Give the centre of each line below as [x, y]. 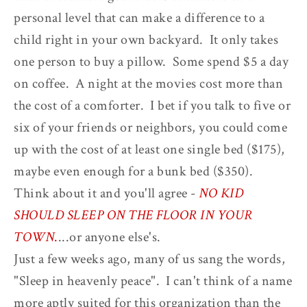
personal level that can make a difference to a [139, 17]
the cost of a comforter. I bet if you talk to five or [152, 105]
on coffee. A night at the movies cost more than [148, 83]
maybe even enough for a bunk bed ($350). [135, 171]
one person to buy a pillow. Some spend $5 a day [151, 61]
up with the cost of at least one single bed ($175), [149, 149]
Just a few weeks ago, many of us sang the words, [149, 259]
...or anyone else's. [109, 237]
